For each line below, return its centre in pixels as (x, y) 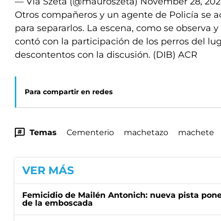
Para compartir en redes (69, 92)
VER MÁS (48, 170)
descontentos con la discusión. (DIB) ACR (106, 55)
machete (196, 132)
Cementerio (90, 132)
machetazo (146, 132)
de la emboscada (57, 203)
